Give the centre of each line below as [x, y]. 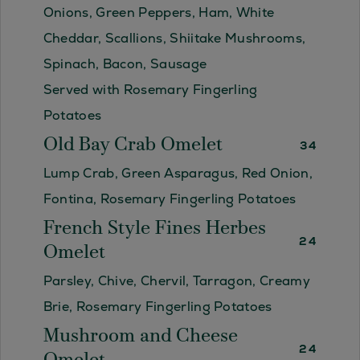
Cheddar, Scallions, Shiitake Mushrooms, [174, 39]
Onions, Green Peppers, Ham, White [159, 13]
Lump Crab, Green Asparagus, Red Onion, [178, 174]
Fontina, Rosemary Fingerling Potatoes [170, 199]
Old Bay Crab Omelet [133, 146]
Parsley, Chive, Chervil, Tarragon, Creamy [176, 281]
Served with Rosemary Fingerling [150, 90]
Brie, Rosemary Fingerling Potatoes [157, 307]
